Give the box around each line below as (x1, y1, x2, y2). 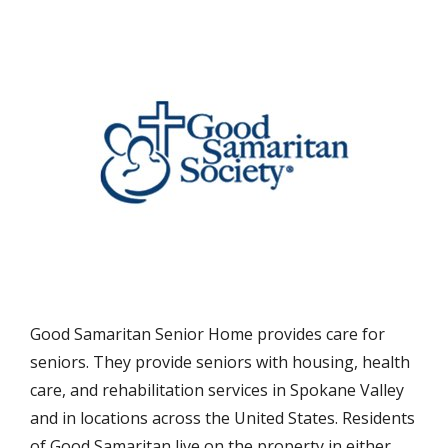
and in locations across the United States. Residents (30, 407, 415, 429)
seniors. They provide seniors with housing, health (30, 351, 410, 373)
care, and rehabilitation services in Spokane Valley (30, 379, 404, 401)
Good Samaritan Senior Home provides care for (30, 323, 385, 345)
